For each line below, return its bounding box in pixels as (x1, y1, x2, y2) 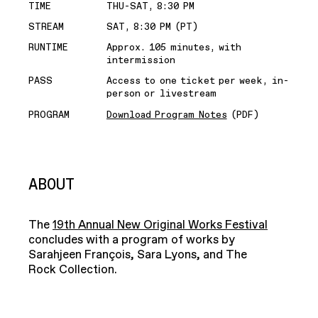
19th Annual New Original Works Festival (53, 216, 268, 233)
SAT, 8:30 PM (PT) (106, 21, 199, 34)
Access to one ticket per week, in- (106, 75, 289, 88)
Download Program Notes (106, 108, 227, 121)
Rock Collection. (28, 261, 120, 278)
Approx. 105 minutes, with (106, 41, 241, 55)
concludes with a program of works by (28, 231, 235, 248)
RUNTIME (28, 41, 68, 55)
